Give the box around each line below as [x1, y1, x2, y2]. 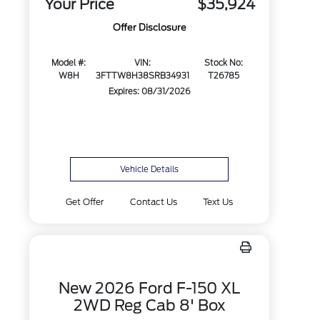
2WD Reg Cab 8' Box [73, 296, 226, 314]
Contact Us [129, 196, 177, 207]
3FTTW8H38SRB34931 [96, 71, 190, 81]
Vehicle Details [120, 164, 179, 174]
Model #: [51, 58, 86, 69]
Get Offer [66, 196, 104, 207]
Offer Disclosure [112, 22, 186, 34]
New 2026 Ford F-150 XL [59, 279, 241, 297]
